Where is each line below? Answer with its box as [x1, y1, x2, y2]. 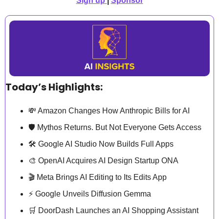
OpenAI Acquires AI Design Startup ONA [36, 156, 178, 165]
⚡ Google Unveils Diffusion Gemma [28, 190, 151, 198]
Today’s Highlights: [5, 80, 103, 94]
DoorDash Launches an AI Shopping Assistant [36, 206, 198, 215]
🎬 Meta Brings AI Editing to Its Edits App [28, 173, 167, 182]
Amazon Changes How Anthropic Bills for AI [36, 107, 190, 115]
